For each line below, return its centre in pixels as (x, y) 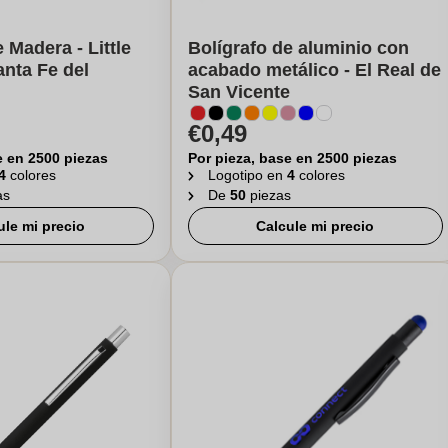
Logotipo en (247, 175)
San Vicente (238, 92)
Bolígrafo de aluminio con (298, 48)
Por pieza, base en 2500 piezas (292, 158)
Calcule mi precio (315, 226)
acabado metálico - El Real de (314, 70)
